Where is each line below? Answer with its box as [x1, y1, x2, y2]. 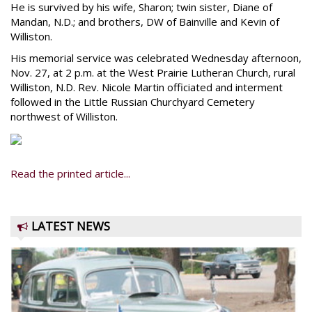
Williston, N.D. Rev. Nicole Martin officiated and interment [10, 80, 283, 94]
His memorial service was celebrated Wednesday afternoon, [10, 51, 302, 65]
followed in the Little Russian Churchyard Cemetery [10, 95, 255, 109]
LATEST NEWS [31, 218, 110, 234]
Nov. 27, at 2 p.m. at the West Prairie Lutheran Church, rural [10, 65, 295, 79]
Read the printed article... [10, 166, 130, 180]
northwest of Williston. [10, 109, 118, 123]
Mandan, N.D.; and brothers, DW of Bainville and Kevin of [10, 15, 279, 29]
